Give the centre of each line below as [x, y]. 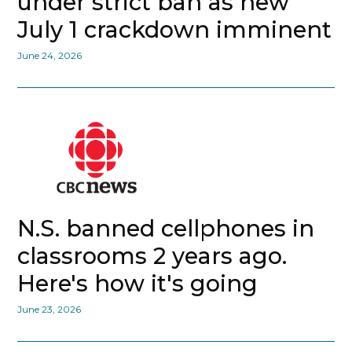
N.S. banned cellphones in [166, 229]
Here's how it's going [138, 284]
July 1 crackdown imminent [175, 30]
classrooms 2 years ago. [152, 256]
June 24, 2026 [50, 56]
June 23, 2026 [49, 310]
